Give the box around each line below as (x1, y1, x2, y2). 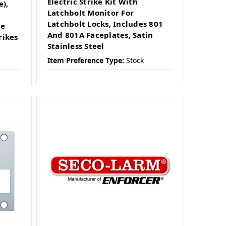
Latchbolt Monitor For (47, 8, 134, 18)
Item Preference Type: (47, 55, 124, 66)
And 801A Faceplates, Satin (47, 30, 153, 40)
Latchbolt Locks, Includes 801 (47, 19, 163, 29)
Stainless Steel (47, 41, 104, 51)
